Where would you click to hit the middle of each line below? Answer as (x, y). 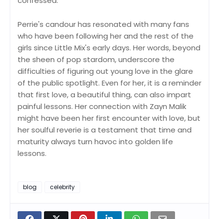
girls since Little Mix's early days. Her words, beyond (109, 47)
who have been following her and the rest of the (106, 36)
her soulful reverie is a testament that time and (105, 130)
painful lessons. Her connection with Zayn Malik (102, 106)
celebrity (62, 187)
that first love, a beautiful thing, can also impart (104, 94)
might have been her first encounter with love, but (109, 118)
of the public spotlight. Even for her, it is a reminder (109, 83)
